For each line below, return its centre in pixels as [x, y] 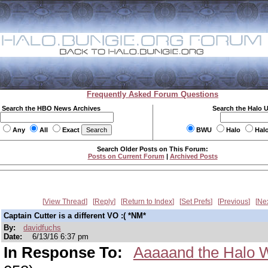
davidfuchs [42, 228]
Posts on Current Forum [126, 156]
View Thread [65, 202]
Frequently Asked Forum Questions [153, 94]
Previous [234, 202]
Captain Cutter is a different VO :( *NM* [75, 216]
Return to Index [147, 202]
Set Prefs [196, 202]
